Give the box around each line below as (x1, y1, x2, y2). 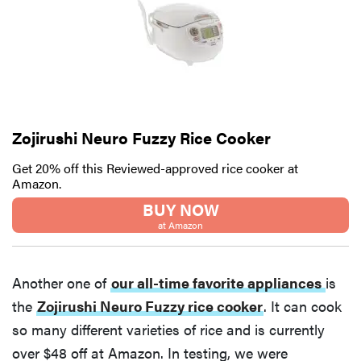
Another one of (12, 272, 110, 293)
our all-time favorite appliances (111, 272, 325, 293)
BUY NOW (142, 197, 219, 222)
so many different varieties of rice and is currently (12, 319, 325, 340)
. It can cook (263, 296, 342, 317)
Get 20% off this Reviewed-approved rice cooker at (12, 159, 298, 178)
